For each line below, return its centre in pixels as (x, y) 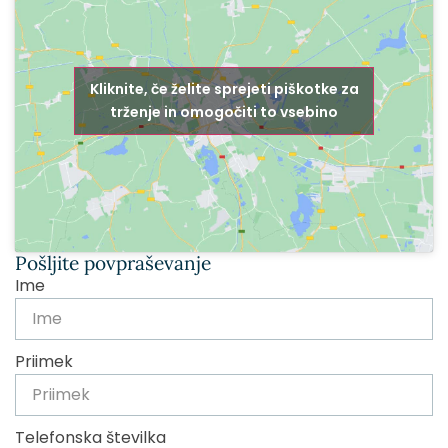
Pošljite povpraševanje (113, 262)
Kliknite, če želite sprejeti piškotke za (224, 89)
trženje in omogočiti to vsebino (224, 112)
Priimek (44, 361)
